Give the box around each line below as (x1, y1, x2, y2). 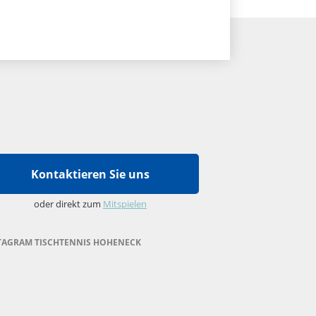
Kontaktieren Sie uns (31, 166, 150, 182)
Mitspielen (103, 197, 147, 210)
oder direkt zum (34, 197, 103, 210)
